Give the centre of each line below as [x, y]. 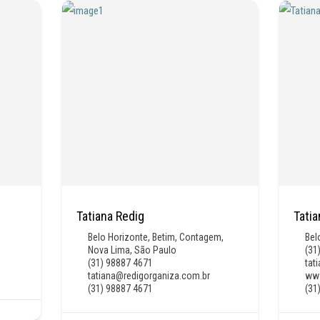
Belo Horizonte [117, 237]
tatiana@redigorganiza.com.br [149, 275]
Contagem [200, 237]
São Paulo [155, 250]
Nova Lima [109, 250]
